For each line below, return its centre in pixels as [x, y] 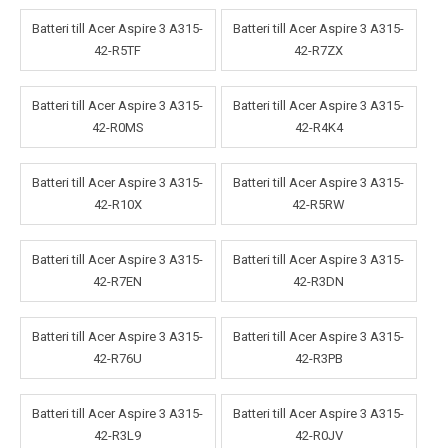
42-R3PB [318, 359]
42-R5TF [118, 51]
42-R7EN [118, 282]
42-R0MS [117, 128]
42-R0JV [318, 436]
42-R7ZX [319, 51]
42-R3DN [319, 282]
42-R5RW [319, 205]
